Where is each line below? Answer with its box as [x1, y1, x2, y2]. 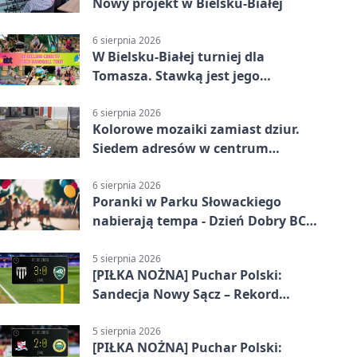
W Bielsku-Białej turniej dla [92, 47, 265, 65]
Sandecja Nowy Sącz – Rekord [92, 284, 279, 303]
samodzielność [92, 85, 186, 104]
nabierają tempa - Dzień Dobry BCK [92, 212, 315, 230]
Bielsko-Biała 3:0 [92, 304, 197, 322]
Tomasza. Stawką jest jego [92, 66, 260, 84]
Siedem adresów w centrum [92, 139, 269, 158]
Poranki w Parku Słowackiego [92, 193, 281, 211]
